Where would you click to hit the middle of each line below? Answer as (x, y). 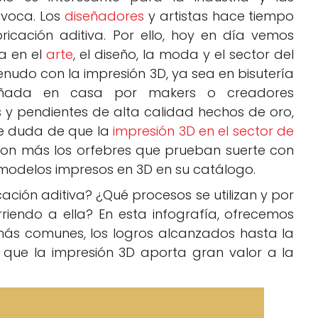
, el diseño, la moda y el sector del (183, 55)
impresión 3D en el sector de (204, 131)
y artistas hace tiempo (219, 16)
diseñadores (105, 16)
